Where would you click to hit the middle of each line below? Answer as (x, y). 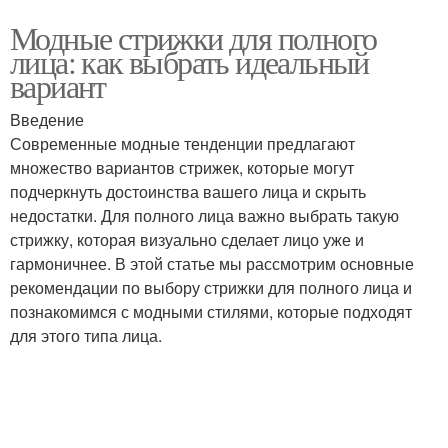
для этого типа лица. (86, 335)
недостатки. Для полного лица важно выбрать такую (204, 215)
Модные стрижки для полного (193, 37)
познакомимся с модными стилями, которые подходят (211, 311)
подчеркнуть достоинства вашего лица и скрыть (188, 191)
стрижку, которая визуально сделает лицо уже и (187, 239)
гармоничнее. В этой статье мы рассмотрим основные (212, 263)
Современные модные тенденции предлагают (182, 143)
